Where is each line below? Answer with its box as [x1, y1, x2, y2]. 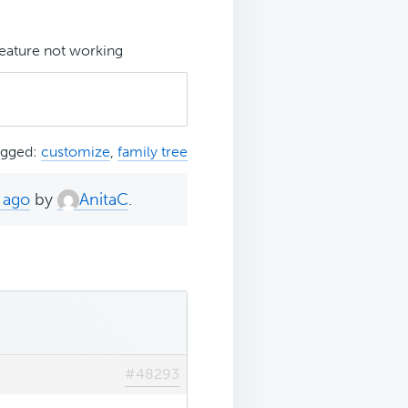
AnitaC [79, 189, 128, 209]
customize [41, 142, 110, 160]
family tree [117, 142, 188, 160]
